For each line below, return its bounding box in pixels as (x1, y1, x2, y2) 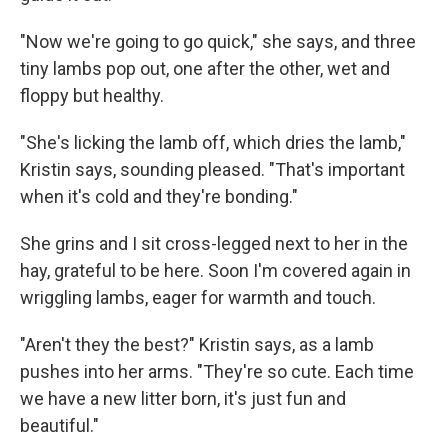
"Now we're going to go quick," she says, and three (20, 30, 416, 52)
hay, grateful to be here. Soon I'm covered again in (20, 259, 411, 281)
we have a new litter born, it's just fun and (20, 387, 346, 409)
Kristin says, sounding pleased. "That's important (20, 158, 405, 180)
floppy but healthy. (20, 84, 164, 106)
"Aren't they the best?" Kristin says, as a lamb (20, 333, 374, 355)
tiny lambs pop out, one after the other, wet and (20, 57, 390, 79)
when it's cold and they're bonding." (20, 185, 298, 207)
